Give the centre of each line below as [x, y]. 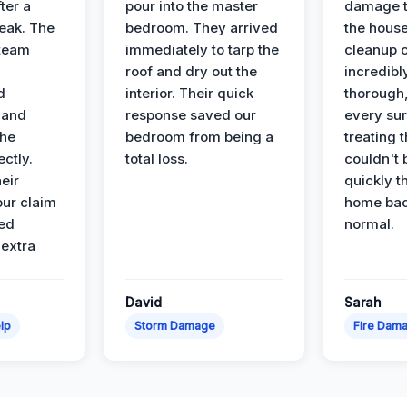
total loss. [156, 158]
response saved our [190, 114]
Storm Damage [174, 325]
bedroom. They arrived [201, 27]
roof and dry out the [191, 71]
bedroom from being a [199, 136]
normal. [369, 223]
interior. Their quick [189, 93]
